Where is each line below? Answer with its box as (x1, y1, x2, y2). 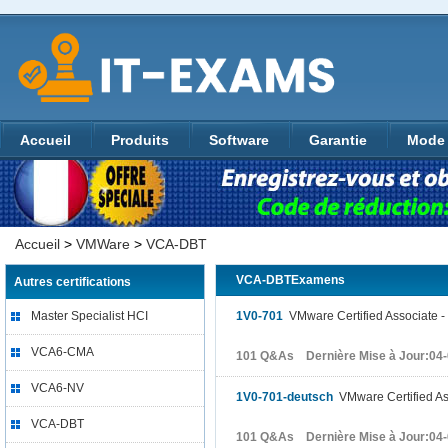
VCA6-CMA (31, 345, 94, 359)
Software (209, 132, 269, 148)
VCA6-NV (31, 381, 84, 395)
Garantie (309, 132, 367, 148)
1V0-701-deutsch (236, 390, 333, 404)
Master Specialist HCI (31, 309, 148, 323)
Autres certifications (14, 275, 131, 289)
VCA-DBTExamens (236, 273, 345, 287)
